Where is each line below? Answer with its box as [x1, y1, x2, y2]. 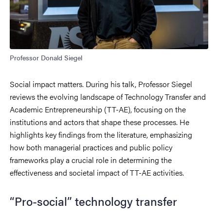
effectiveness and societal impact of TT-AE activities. [10, 166, 184, 178]
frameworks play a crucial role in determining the [10, 154, 172, 165]
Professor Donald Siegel [10, 52, 82, 62]
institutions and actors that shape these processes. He [10, 116, 189, 127]
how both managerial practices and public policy [10, 141, 172, 153]
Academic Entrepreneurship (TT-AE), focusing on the [10, 103, 186, 115]
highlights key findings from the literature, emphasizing [10, 128, 192, 140]
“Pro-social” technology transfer [10, 192, 177, 209]
